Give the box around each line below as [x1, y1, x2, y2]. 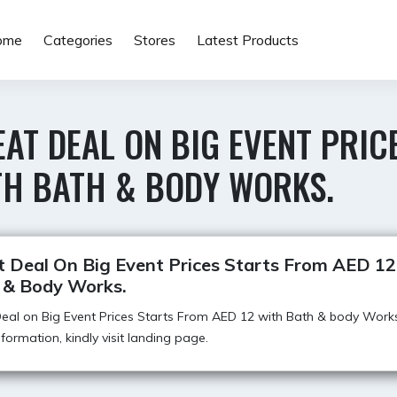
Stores [133, 31, 175, 49]
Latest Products [196, 31, 299, 49]
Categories [43, 31, 113, 49]
